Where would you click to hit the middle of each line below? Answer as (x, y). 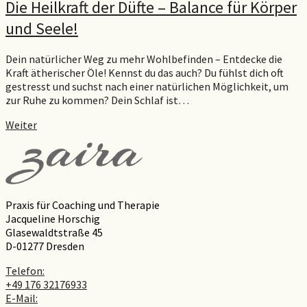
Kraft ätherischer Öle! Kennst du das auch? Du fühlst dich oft (145, 73)
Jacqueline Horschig (53, 219)
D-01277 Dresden (45, 246)
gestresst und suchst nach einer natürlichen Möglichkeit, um (147, 87)
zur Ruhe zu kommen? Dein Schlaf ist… (97, 100)
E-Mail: (22, 298)
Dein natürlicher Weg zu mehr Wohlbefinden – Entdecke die (144, 59)
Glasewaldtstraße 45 (54, 233)
